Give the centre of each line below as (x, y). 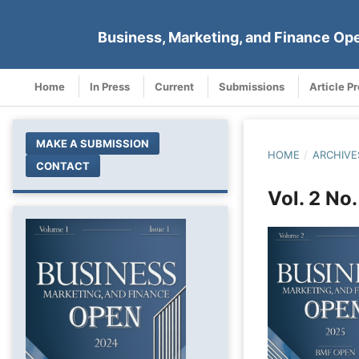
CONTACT (63, 165)
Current (174, 86)
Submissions (252, 86)
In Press (110, 86)
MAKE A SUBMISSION (93, 143)
